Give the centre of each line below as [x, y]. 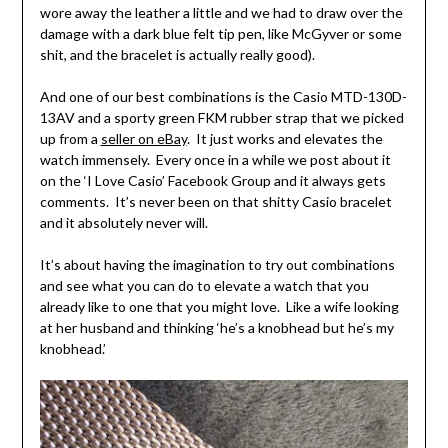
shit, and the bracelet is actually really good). [177, 55]
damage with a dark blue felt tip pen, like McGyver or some [220, 34]
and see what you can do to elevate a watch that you [204, 286]
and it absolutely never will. [123, 223]
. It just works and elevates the [284, 139]
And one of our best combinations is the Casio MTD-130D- [223, 97]
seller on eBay [143, 139]
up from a [70, 139]
